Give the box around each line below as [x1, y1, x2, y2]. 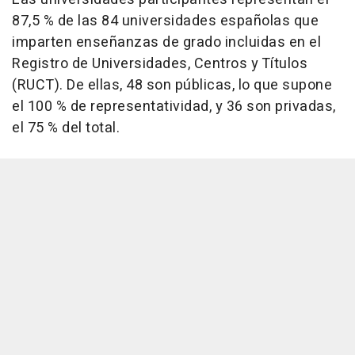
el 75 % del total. [12, 117, 120, 139]
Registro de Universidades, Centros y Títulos [12, 53, 307, 75]
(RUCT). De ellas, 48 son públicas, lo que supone [12, 74, 332, 97]
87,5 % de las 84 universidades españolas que [12, 10, 319, 32]
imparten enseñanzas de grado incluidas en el [12, 32, 321, 54]
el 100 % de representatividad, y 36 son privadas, [12, 96, 336, 118]
